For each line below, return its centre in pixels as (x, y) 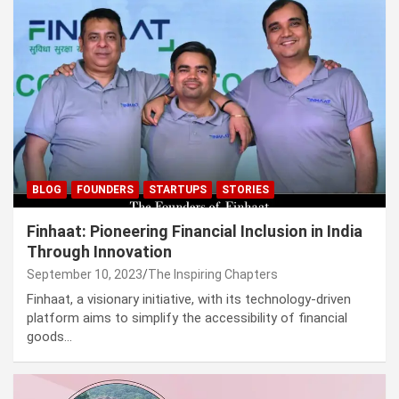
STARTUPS (178, 190)
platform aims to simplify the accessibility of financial (187, 318)
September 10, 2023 (85, 275)
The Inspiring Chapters (213, 275)
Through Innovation (99, 252)
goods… (49, 337)
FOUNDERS (105, 190)
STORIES (245, 190)
